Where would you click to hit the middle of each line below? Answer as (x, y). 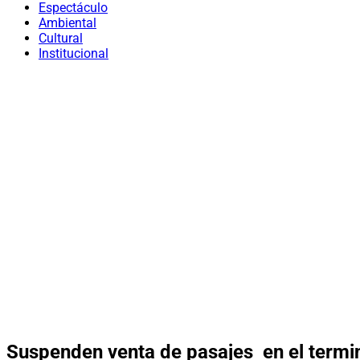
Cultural (61, 38)
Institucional (74, 53)
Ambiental (67, 23)
